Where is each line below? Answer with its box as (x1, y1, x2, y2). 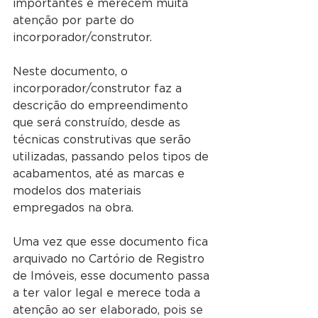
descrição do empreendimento (13, 101, 192, 111)
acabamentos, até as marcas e (13, 169, 188, 180)
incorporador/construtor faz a (13, 84, 185, 94)
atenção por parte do (13, 16, 138, 26)
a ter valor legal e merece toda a (13, 288, 204, 299)
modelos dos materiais (13, 186, 145, 197)
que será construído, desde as (13, 118, 184, 128)
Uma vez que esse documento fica (13, 237, 212, 248)
